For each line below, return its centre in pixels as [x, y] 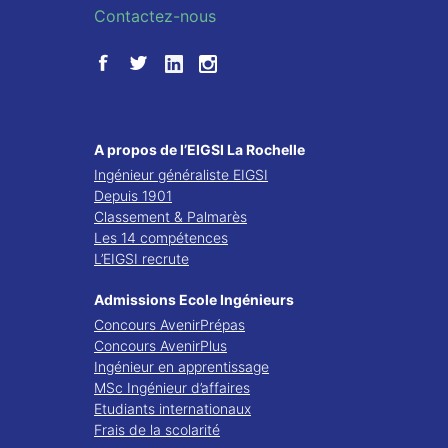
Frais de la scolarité [157, 429]
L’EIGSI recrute [141, 258]
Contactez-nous [155, 16]
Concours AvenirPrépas [169, 324]
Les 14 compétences [161, 237]
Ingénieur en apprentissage [181, 366]
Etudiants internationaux [172, 408]
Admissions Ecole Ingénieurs [194, 299]
